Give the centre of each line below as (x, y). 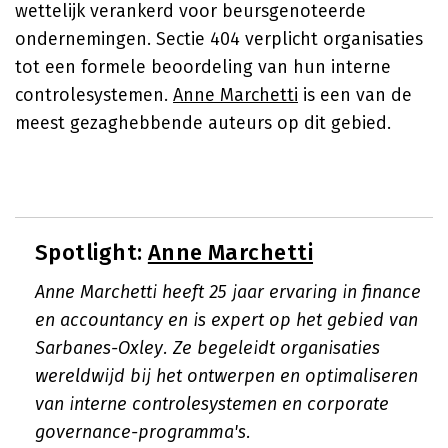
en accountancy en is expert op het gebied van (226, 320)
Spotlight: (91, 252)
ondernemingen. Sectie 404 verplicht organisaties (219, 39)
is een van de (355, 95)
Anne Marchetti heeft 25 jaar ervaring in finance (228, 292)
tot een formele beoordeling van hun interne (203, 67)
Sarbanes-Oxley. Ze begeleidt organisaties (207, 348)
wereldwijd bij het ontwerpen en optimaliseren (226, 376)
